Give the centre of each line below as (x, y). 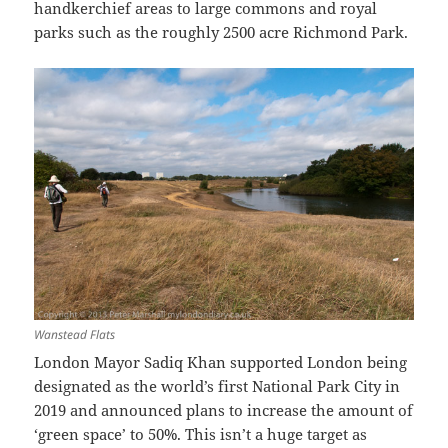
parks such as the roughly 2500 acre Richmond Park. (221, 31)
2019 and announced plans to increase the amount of (224, 410)
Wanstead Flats (75, 335)
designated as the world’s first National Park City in (217, 386)
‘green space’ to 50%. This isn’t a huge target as (201, 434)
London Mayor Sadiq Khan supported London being (221, 362)
